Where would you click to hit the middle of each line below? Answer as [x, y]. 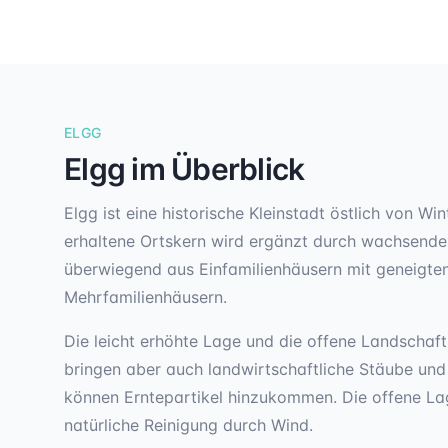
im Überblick [215, 169]
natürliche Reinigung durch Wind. [188, 425]
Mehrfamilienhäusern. [145, 297]
